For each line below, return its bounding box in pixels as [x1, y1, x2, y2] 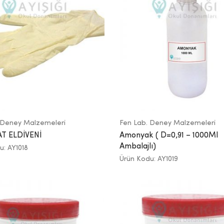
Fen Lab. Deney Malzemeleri [119, 119, 215, 126]
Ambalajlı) [119, 142, 156, 150]
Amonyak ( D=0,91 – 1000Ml [119, 131, 218, 139]
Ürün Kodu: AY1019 [119, 155, 178, 162]
